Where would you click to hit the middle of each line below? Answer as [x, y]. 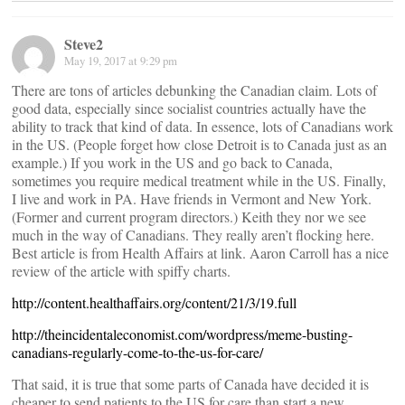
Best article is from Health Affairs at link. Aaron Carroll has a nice [200, 253]
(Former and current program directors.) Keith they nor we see [189, 217]
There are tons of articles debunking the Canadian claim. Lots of [194, 90]
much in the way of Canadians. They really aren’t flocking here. [193, 235]
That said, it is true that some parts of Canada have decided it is [190, 384]
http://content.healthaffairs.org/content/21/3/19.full [154, 303]
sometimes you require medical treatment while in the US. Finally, [199, 181]
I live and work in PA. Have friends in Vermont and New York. [192, 199]
